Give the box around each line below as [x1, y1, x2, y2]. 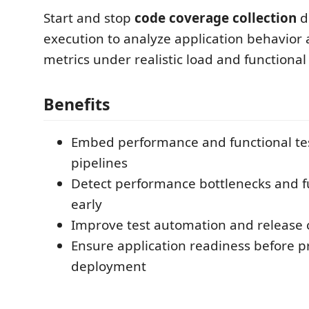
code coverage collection [134, 8, 297, 27]
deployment [71, 257, 146, 275]
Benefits [43, 93, 110, 115]
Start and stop [43, 8, 134, 27]
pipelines [71, 154, 128, 172]
